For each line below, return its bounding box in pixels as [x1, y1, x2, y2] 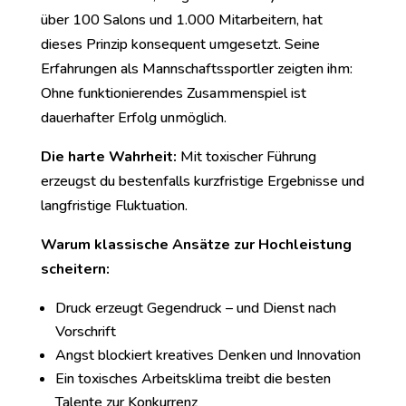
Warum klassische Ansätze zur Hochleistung [40, 235, 352, 255]
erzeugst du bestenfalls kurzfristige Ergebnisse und [40, 171, 364, 191]
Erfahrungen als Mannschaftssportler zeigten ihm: [40, 59, 353, 79]
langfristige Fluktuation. [40, 196, 188, 216]
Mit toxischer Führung [176, 147, 316, 167]
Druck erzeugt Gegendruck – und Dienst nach [54, 298, 336, 318]
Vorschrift [54, 322, 116, 342]
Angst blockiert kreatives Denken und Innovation [54, 345, 361, 365]
